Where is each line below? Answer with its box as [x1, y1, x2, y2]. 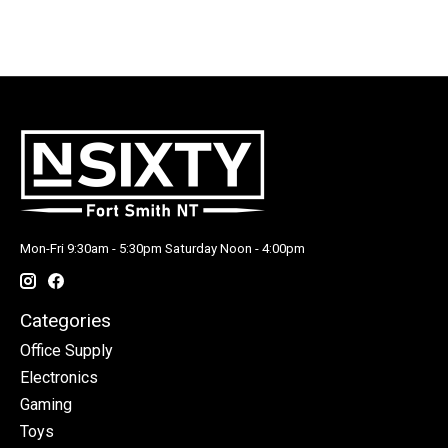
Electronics [20, 368, 98, 388]
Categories [20, 308, 111, 332]
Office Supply [20, 341, 113, 361]
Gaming [20, 395, 72, 415]
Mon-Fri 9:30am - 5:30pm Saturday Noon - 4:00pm [20, 241, 305, 257]
